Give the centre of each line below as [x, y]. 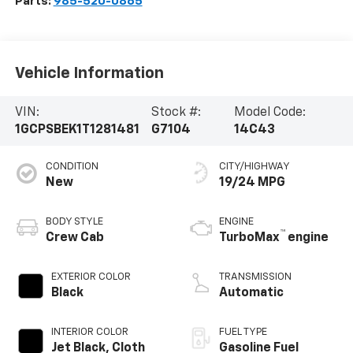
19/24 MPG [252, 183]
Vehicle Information [89, 73]
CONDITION [72, 167]
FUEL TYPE [243, 333]
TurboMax [249, 238]
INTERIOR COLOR [89, 333]
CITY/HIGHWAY [255, 167]
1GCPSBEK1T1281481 [77, 130]
